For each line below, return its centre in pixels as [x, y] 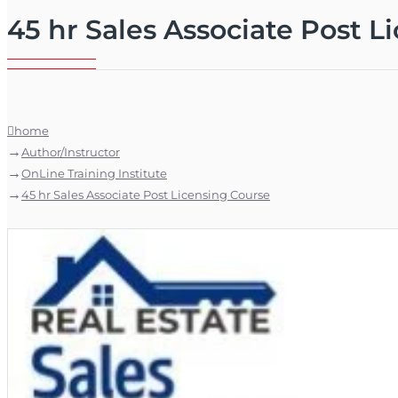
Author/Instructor [71, 152]
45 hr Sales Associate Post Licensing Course [146, 195]
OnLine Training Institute [94, 173]
